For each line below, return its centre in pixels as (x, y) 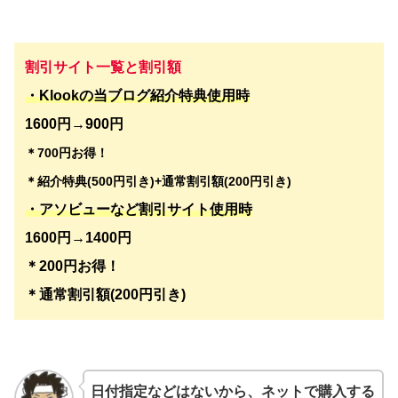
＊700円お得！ (67, 153)
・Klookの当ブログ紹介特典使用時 (137, 96)
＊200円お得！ (72, 267)
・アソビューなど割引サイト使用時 (139, 210)
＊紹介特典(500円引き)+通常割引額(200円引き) (158, 182)
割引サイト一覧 (75, 68)
